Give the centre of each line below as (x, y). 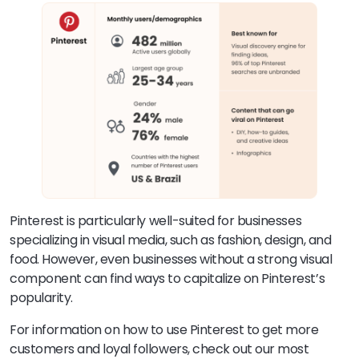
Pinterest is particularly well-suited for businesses (156, 220)
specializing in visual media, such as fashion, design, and (171, 240)
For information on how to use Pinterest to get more (164, 329)
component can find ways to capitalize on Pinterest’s (167, 278)
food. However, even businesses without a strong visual (171, 259)
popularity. (41, 297)
